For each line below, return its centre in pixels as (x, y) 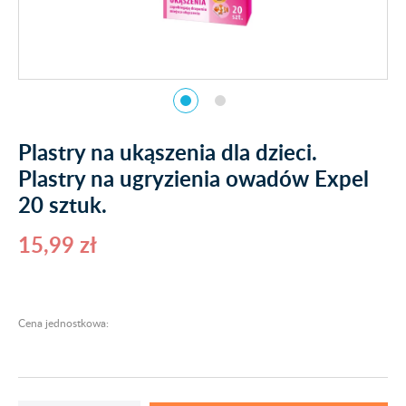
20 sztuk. (63, 204)
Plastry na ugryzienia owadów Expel (193, 178)
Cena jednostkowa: (63, 323)
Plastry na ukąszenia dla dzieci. (168, 152)
